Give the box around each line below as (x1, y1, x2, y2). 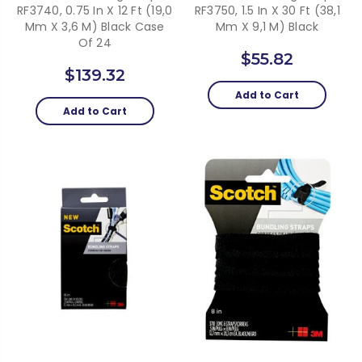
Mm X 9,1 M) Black (216, 18, 319, 35)
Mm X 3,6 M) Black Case (25, 18, 165, 35)
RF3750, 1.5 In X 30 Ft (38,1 (194, 2, 340, 19)
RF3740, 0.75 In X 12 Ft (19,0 (17, 2, 173, 19)
